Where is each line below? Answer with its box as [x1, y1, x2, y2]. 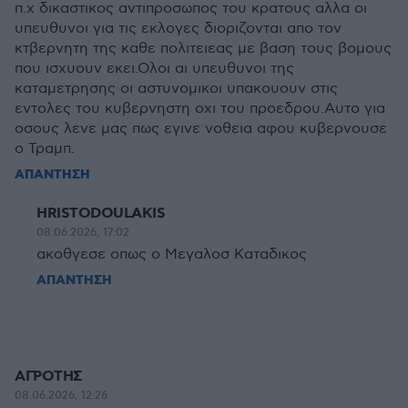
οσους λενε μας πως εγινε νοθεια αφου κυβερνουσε [15, 120, 387, 138]
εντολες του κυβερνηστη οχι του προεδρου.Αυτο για [15, 100, 385, 117]
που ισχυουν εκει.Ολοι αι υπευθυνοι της [15, 60, 294, 77]
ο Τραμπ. [15, 140, 75, 158]
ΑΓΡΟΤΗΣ [15, 367, 83, 386]
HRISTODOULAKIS [36, 204, 165, 223]
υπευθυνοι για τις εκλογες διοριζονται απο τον [15, 20, 342, 37]
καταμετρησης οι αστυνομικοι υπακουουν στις [15, 80, 338, 97]
